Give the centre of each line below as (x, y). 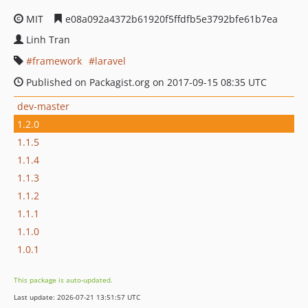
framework (57, 61)
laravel (110, 61)
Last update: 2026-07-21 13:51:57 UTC (77, 297)
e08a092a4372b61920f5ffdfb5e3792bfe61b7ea (170, 19)
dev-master (43, 106)
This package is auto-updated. (63, 280)
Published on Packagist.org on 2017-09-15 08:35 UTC (145, 82)
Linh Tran (48, 40)
